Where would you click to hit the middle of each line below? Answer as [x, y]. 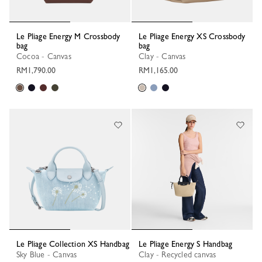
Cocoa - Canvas [47, 56]
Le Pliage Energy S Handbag [188, 244]
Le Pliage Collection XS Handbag [75, 244]
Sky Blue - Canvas [49, 254]
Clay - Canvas [165, 56]
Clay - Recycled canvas [180, 254]
